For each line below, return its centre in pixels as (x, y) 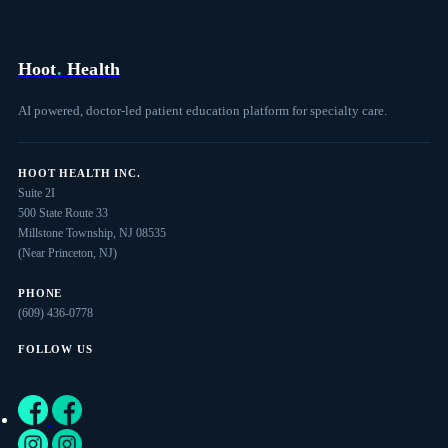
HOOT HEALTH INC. (79, 173)
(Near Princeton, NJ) (67, 253)
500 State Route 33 (62, 213)
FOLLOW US (55, 349)
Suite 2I (36, 193)
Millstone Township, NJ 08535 (91, 233)
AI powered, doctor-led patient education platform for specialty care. (202, 111)
